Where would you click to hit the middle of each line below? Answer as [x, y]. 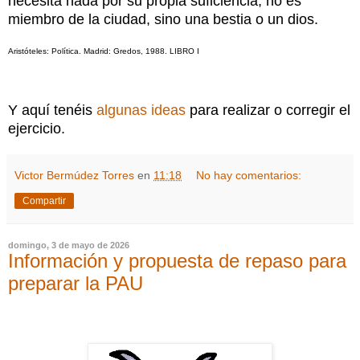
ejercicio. [37, 129]
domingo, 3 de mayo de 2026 [69, 245]
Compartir [44, 201]
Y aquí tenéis [52, 110]
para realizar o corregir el [268, 110]
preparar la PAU [76, 284]
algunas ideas [141, 110]
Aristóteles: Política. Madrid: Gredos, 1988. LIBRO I [104, 51]
